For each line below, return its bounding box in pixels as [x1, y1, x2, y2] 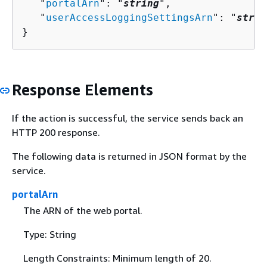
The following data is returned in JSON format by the [12, 150, 247, 162]
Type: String [23, 228, 76, 240]
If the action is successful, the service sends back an [12, 111, 243, 124]
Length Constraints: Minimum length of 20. [23, 252, 212, 264]
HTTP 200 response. [12, 126, 100, 138]
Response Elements [12, 80, 153, 100]
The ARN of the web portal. [23, 204, 142, 216]
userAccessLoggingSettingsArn [46, 12, 213, 24]
